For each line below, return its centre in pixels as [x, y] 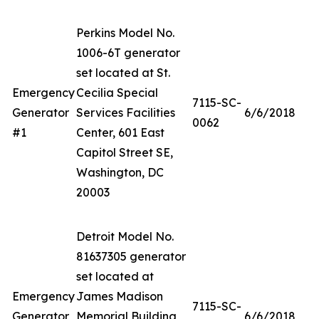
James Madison [120, 296]
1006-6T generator [128, 53]
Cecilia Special [117, 93]
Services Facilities [126, 113]
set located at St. [123, 73]
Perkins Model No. [125, 33]
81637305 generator [131, 256]
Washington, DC [120, 172]
